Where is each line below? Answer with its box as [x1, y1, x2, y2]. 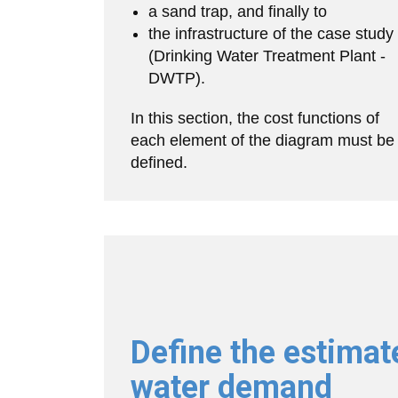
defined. [131, 154, 187, 171]
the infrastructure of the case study [148, 25, 394, 43]
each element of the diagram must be [131, 131, 394, 149]
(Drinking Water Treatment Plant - [148, 47, 386, 65]
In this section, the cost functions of [131, 109, 379, 127]
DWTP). [148, 69, 205, 87]
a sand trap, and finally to [148, 3, 327, 20]
